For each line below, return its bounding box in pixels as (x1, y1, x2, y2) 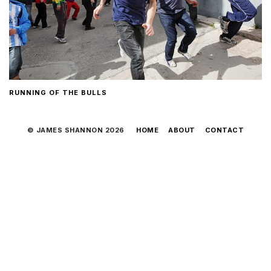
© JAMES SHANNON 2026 (27, 125, 127, 134)
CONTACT (204, 125, 244, 134)
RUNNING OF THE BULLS (9, 88, 107, 97)
